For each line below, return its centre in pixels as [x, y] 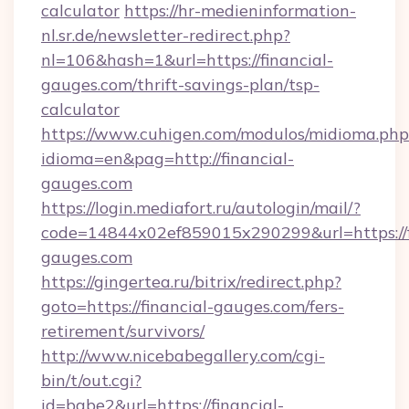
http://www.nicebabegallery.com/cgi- [183, 356]
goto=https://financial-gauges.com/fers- [193, 306]
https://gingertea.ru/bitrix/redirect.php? [191, 282]
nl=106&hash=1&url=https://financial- [187, 60]
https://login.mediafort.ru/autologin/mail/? [201, 208]
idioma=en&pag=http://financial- [168, 158]
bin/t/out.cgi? [91, 380]
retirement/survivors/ [123, 331]
